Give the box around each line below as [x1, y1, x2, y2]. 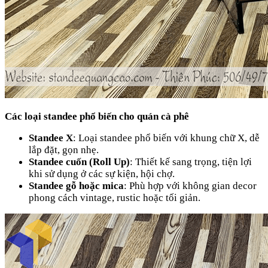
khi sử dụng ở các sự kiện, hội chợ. [29, 167, 175, 179]
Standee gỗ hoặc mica [29, 179, 124, 191]
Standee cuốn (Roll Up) [29, 156, 130, 167]
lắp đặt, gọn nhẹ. [29, 144, 99, 156]
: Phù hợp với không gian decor [124, 179, 257, 191]
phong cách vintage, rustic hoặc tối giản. [29, 191, 200, 203]
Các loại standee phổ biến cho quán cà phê [5, 110, 189, 122]
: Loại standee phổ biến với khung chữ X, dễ [73, 132, 260, 144]
